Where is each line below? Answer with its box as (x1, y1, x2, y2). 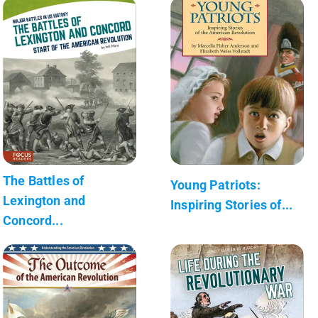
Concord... (3, 212, 63, 228)
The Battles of (3, 172, 84, 188)
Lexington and (3, 192, 86, 208)
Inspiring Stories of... (170, 197, 293, 212)
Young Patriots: (170, 177, 261, 192)
